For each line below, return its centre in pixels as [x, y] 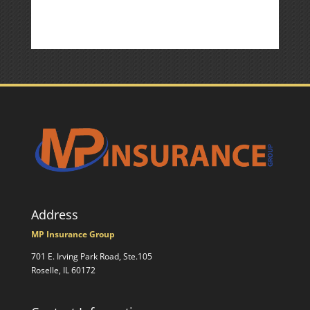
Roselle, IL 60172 [63, 270]
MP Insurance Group [73, 234]
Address [54, 214]
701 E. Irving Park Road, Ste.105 [91, 256]
